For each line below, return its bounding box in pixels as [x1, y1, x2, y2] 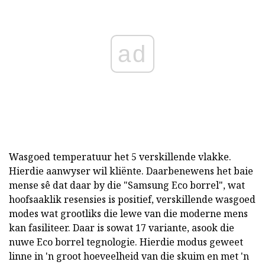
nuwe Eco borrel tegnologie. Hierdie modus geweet [9, 235, 243, 249]
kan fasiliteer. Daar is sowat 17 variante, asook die [9, 221, 234, 235]
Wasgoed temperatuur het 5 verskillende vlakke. [9, 150, 231, 164]
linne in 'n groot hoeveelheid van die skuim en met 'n [9, 250, 249, 263]
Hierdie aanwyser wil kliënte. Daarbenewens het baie [9, 164, 253, 178]
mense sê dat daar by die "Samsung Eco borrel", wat [9, 179, 245, 192]
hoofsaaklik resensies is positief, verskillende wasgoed [9, 193, 256, 206]
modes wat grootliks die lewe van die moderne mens [9, 207, 248, 221]
